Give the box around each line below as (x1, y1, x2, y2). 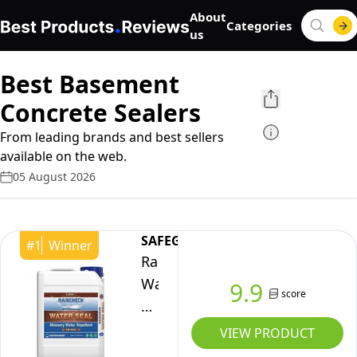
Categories (226, 18, 292, 33)
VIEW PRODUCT (220, 324, 315, 342)
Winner (49, 237, 92, 254)
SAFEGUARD (141, 232, 218, 249)
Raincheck (141, 252, 210, 271)
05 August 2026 (13, 169, 96, 184)
